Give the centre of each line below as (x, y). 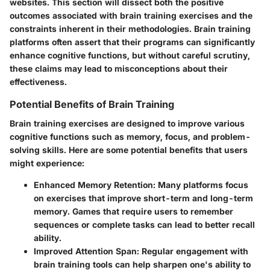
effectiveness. (38, 82)
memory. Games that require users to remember (133, 212)
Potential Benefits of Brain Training (92, 105)
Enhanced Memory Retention (93, 185)
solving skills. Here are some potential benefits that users (129, 150)
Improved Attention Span (85, 251)
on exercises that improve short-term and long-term (143, 198)
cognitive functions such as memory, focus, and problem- (130, 137)
